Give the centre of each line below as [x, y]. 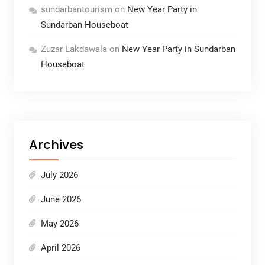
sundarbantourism [76, 10]
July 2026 [59, 175]
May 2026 [59, 224]
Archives [56, 145]
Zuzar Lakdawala [74, 49]
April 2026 [60, 248]
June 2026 [61, 200]
